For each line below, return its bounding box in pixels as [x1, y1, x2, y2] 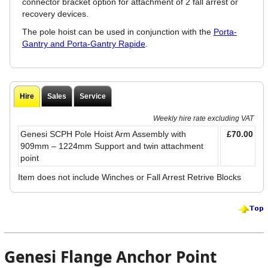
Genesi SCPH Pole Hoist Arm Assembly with [20, 129, 186, 139]
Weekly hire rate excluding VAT [153, 114, 254, 122]
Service [80, 92, 106, 101]
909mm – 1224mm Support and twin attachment [20, 141, 203, 151]
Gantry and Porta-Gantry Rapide [22, 39, 145, 49]
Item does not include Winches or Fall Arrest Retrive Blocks [17, 172, 241, 182]
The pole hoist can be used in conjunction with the [22, 27, 214, 37]
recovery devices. [22, 9, 89, 19]
